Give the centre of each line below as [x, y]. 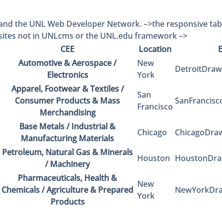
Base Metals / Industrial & [68, 126]
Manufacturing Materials [68, 138]
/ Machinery [68, 164]
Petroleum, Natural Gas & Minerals [68, 152]
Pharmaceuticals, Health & [68, 178]
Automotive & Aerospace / [68, 63]
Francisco [155, 106]
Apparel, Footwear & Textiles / [67, 88]
